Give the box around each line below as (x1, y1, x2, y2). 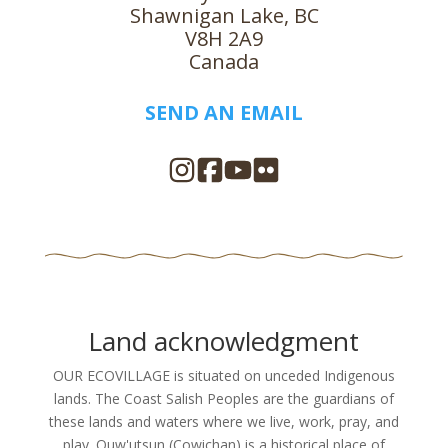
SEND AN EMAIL (145, 98, 303, 126)
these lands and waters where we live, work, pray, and (48, 411, 399, 431)
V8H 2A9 (185, 24, 263, 52)
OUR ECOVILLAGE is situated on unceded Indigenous (52, 365, 395, 385)
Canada (189, 47, 259, 75)
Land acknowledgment (88, 322, 360, 359)
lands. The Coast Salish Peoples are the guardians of (53, 388, 394, 408)
